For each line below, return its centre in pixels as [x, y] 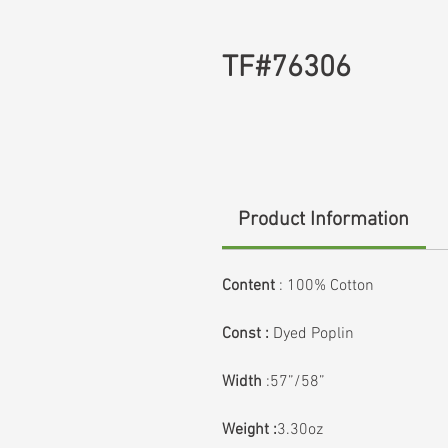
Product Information [324, 220]
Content [248, 286]
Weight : [249, 430]
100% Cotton [330, 286]
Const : [245, 334]
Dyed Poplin [313, 334]
